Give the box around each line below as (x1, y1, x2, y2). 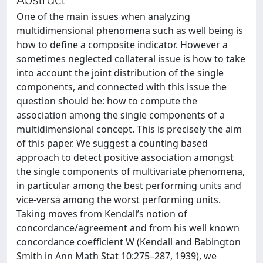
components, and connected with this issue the (16, 80, 227, 93)
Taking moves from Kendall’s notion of (16, 207, 187, 220)
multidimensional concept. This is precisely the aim (16, 122, 242, 136)
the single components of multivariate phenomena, (16, 164, 245, 178)
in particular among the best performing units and (16, 178, 241, 192)
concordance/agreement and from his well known (16, 221, 240, 234)
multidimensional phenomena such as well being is (16, 23, 243, 37)
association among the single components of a (16, 108, 225, 122)
